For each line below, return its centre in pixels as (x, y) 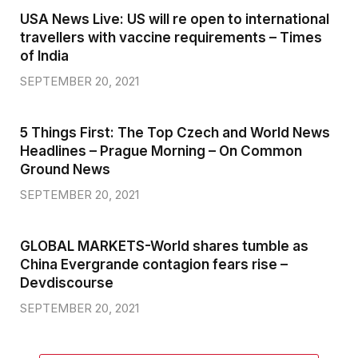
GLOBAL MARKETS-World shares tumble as (164, 246)
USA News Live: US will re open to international (175, 19)
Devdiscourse (67, 282)
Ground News (65, 169)
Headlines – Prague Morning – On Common (161, 151)
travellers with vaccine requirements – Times (171, 37)
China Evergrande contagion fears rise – (154, 264)
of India (44, 56)
